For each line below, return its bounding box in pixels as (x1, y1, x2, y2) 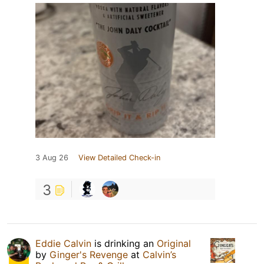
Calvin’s (143, 248, 176, 260)
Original (157, 237, 191, 249)
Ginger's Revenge (49, 248, 128, 260)
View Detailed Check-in (78, 153, 160, 162)
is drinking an (91, 237, 157, 249)
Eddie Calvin (35, 237, 91, 249)
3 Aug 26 (35, 153, 68, 162)
